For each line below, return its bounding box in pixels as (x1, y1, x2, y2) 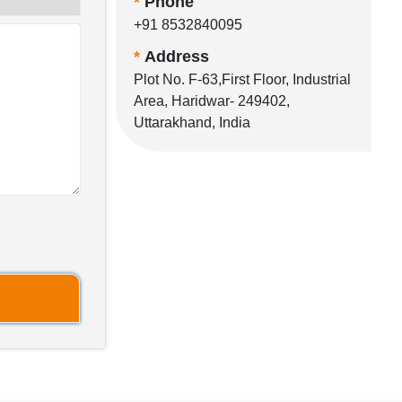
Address (144, 48, 209, 66)
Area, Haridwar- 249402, (134, 93, 290, 109)
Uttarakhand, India (134, 115, 250, 130)
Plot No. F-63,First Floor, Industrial (134, 72, 351, 87)
